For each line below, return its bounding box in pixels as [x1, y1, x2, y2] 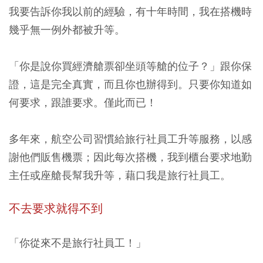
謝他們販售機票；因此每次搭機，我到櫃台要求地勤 [9, 150, 252, 164]
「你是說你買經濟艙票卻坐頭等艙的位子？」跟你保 [9, 59, 252, 73]
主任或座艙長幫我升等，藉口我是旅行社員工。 [9, 168, 231, 182]
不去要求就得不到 [9, 201, 103, 216]
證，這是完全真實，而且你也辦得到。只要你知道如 [9, 77, 252, 91]
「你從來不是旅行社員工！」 [9, 236, 146, 249]
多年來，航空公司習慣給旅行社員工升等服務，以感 [9, 132, 252, 146]
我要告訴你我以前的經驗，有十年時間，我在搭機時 [9, 5, 252, 18]
